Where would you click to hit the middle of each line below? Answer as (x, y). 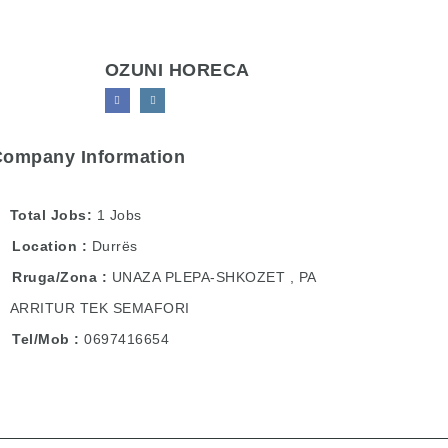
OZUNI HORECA (177, 70)
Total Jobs (48, 215)
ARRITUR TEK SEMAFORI (99, 308)
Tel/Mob (41, 339)
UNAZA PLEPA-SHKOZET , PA (213, 277)
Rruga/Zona (54, 277)
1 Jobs (119, 215)
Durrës (114, 246)
